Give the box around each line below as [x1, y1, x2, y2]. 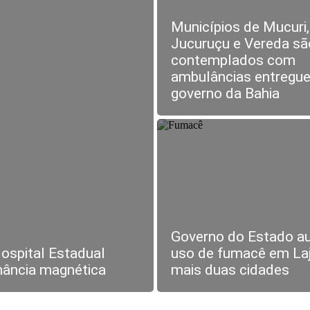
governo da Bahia [170, 85, 280, 102]
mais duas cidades [170, 262, 289, 278]
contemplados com [170, 52, 295, 69]
